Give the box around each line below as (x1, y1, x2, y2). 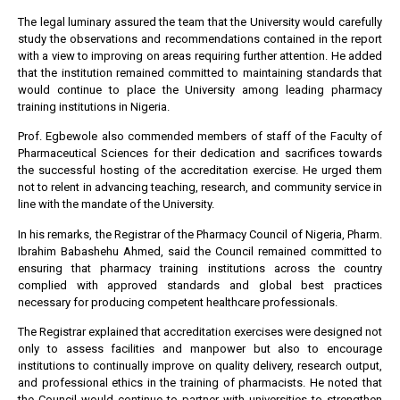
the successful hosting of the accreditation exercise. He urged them (18, 163, 382, 178)
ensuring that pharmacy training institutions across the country (18, 261, 382, 275)
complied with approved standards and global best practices (18, 278, 382, 292)
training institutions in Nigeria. (18, 99, 170, 113)
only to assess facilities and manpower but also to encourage (18, 341, 382, 355)
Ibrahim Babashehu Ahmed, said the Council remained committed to (18, 244, 382, 258)
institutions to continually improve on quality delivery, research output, (18, 358, 382, 372)
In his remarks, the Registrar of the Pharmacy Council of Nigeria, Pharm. (18, 227, 382, 241)
